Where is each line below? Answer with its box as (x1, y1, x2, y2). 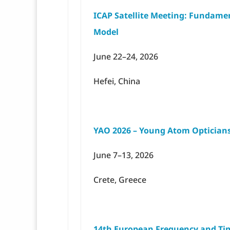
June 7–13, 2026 (93, 149, 154, 161)
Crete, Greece (93, 174, 146, 186)
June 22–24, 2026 (93, 51, 158, 63)
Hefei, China (93, 75, 140, 87)
